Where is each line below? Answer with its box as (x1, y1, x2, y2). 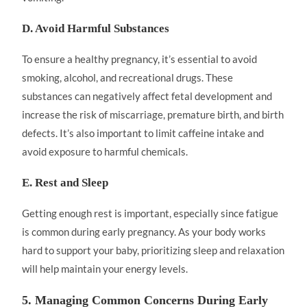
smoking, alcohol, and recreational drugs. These (22, 71, 234, 84)
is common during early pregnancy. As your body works (22, 225, 267, 238)
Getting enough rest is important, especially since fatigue (22, 207, 279, 219)
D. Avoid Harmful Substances (22, 22, 170, 35)
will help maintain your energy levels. (22, 262, 188, 275)
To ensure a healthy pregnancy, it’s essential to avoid (22, 53, 258, 65)
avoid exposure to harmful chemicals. (22, 145, 188, 158)
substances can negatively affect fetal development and (22, 90, 273, 102)
